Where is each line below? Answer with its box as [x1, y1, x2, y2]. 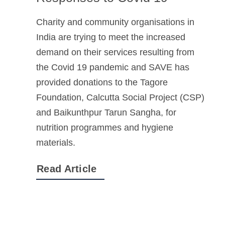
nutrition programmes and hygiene [36, 123, 173, 133]
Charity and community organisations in [36, 17, 194, 28]
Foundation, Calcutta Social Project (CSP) [36, 92, 204, 103]
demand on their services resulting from [36, 47, 194, 58]
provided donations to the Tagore [36, 77, 168, 88]
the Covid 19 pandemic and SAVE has [36, 62, 189, 73]
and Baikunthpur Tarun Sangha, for [36, 107, 176, 118]
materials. [36, 138, 75, 148]
